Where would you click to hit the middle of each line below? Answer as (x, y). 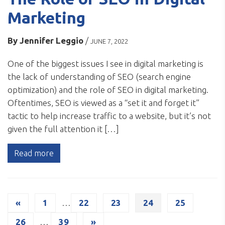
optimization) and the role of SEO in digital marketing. (108, 90)
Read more (34, 153)
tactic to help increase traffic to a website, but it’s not (109, 116)
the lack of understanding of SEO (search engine (99, 77)
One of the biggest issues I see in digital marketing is (105, 64)
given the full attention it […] (63, 129)
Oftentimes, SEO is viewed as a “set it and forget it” (103, 103)
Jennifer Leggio (51, 41)
